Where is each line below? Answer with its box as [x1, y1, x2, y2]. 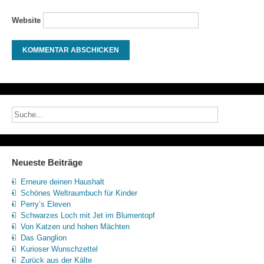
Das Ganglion [20, 233, 67, 242]
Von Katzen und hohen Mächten [20, 222, 130, 231]
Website [11, 15, 41, 25]
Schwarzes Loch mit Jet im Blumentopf [20, 210, 155, 220]
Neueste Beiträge [11, 157, 82, 167]
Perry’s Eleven [20, 199, 71, 209]
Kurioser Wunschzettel [20, 244, 98, 253]
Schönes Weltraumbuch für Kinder [20, 188, 137, 197]
